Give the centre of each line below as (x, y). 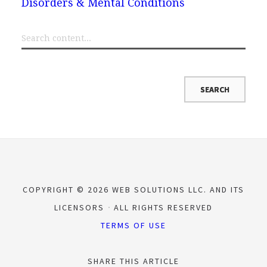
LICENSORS (81, 207)
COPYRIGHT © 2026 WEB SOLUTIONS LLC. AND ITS (133, 189)
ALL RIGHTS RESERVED (162, 207)
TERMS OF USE (133, 225)
